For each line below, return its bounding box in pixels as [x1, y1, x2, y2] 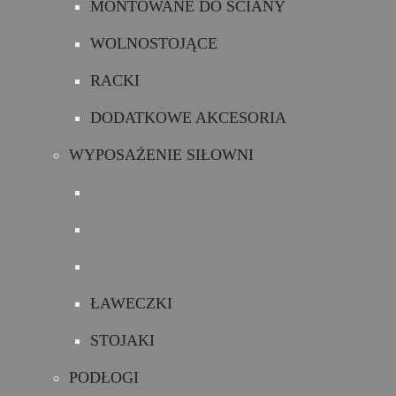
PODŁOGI [69, 369, 139, 386]
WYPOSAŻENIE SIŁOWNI [69, 146, 254, 164]
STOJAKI [90, 331, 155, 349]
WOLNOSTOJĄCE [90, 34, 217, 52]
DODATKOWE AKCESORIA [90, 109, 286, 126]
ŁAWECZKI [90, 294, 172, 312]
